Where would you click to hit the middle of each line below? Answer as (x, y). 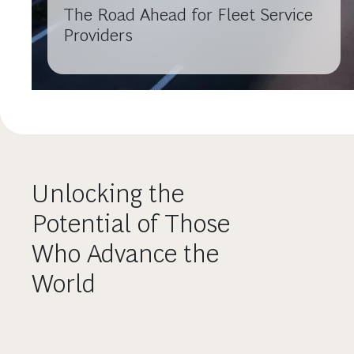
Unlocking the (108, 193)
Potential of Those (131, 223)
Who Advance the (125, 253)
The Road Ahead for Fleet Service (188, 14)
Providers (98, 35)
